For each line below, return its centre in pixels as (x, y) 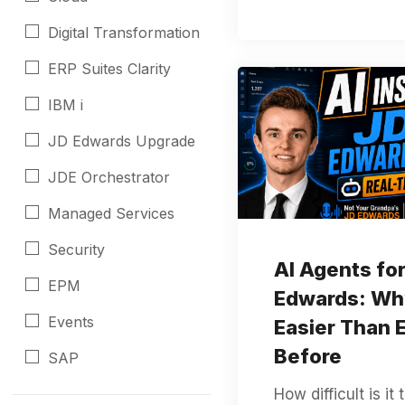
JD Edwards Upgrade (122, 141)
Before (307, 356)
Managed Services (112, 213)
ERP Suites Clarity (110, 69)
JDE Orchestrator (109, 177)
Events (71, 322)
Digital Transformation (124, 33)
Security (77, 250)
